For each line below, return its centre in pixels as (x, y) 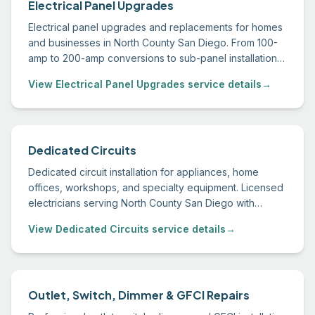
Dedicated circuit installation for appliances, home (143, 172)
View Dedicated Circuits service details (127, 229)
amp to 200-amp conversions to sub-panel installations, (156, 58)
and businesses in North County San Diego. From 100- (153, 43)
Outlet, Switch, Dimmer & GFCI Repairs (139, 295)
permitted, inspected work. (90, 218)
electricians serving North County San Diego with (141, 203)
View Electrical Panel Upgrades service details (145, 84)
